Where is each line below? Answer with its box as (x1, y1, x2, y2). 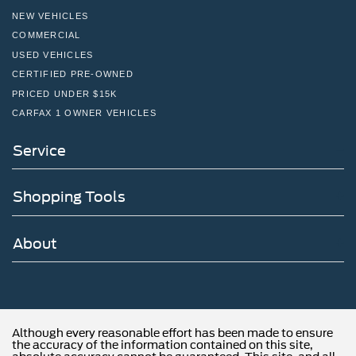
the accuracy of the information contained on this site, (12, 339, 313, 352)
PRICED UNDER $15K (12, 88, 118, 99)
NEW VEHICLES (12, 10, 88, 21)
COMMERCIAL (12, 30, 81, 41)
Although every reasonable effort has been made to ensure (12, 327, 333, 340)
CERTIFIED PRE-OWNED (12, 69, 133, 79)
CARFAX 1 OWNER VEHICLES (12, 108, 157, 118)
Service (13, 141, 66, 159)
